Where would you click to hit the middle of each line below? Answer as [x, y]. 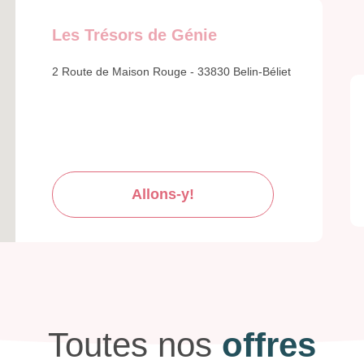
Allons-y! [163, 195]
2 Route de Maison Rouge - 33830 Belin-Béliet [171, 72]
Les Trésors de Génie [134, 35]
